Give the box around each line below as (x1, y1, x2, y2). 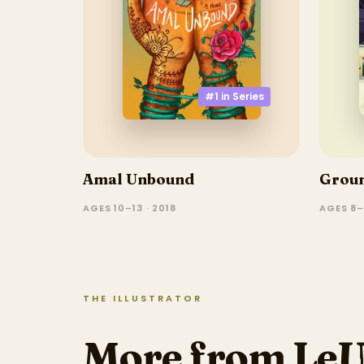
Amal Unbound (83, 169, 194, 188)
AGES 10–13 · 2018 (83, 201, 176, 214)
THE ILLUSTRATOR (83, 291, 203, 305)
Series (232, 89, 264, 104)
